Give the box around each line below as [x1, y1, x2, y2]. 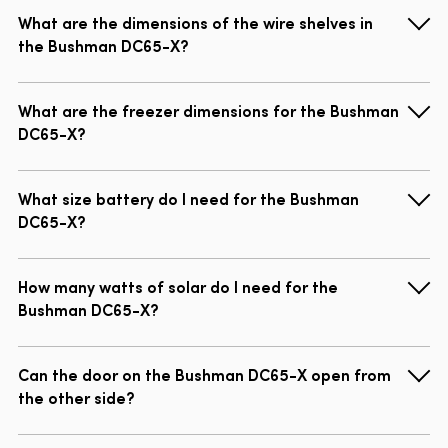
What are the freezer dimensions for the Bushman [18, 99, 399, 122]
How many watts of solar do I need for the [18, 275, 338, 298]
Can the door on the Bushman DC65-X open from [18, 363, 391, 386]
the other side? [18, 386, 135, 409]
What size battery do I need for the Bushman [18, 187, 359, 210]
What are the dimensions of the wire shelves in [18, 11, 373, 34]
